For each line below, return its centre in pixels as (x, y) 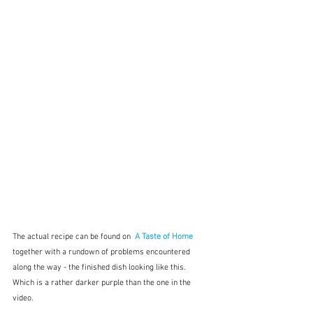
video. (23, 298)
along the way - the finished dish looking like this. (101, 267)
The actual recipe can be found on (73, 236)
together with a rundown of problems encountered (102, 252)
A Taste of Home (164, 236)
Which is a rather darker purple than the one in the (103, 283)
